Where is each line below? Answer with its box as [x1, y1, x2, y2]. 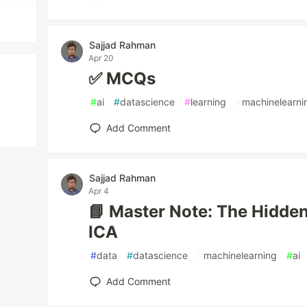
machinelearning [204, 249, 278, 261]
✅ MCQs [88, 69, 156, 88]
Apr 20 [88, 53, 114, 63]
